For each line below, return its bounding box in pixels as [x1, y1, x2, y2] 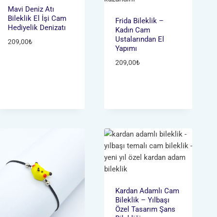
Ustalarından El [115, 34, 165, 44]
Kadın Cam [115, 25, 151, 34]
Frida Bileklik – [115, 16, 164, 25]
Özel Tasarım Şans [115, 205, 176, 214]
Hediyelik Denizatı [7, 23, 66, 32]
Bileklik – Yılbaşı [115, 196, 170, 205]
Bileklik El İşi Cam [7, 14, 66, 23]
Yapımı [115, 44, 138, 53]
